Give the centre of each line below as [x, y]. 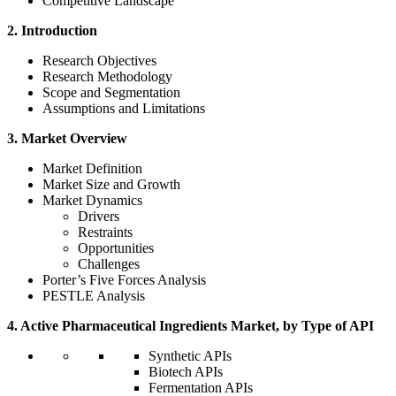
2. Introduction [52, 31]
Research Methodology [107, 77]
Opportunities [116, 248]
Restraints [105, 232]
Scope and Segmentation [111, 93]
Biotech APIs [186, 372]
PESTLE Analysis [94, 296]
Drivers [99, 217]
